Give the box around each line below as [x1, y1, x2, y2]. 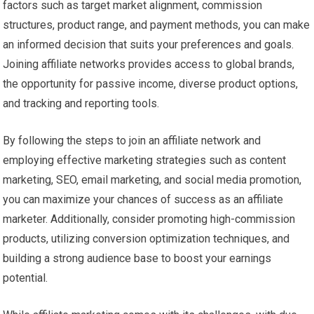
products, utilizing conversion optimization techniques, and [3, 232, 290, 246]
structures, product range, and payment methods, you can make [3, 18, 310, 32]
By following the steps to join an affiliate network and [3, 134, 261, 148]
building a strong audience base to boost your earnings [3, 252, 272, 266]
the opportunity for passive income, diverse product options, [3, 77, 299, 91]
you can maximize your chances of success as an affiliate [3, 193, 284, 207]
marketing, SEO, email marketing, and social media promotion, [3, 173, 302, 187]
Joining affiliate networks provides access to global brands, [3, 57, 295, 71]
